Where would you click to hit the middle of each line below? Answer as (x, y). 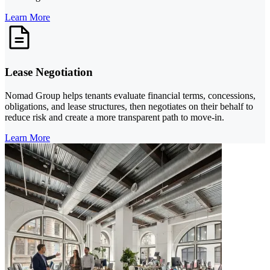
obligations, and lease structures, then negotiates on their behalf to (129, 106)
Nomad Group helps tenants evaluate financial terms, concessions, (130, 95)
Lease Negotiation (49, 72)
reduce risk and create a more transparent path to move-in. (115, 117)
